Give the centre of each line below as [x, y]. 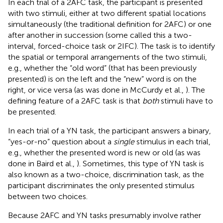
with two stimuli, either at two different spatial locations [107, 13]
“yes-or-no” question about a [61, 141]
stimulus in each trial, [172, 141]
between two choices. [48, 196]
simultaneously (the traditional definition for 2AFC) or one [110, 24]
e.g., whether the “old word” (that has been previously [102, 68]
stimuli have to [186, 101]
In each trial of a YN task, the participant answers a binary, [110, 130]
